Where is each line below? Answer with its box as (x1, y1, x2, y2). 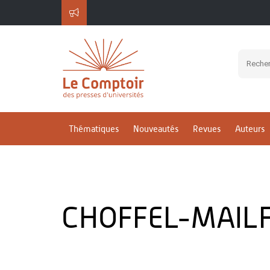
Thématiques (69, 124, 119, 134)
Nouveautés (133, 124, 178, 134)
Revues (193, 124, 221, 134)
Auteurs (235, 124, 265, 134)
